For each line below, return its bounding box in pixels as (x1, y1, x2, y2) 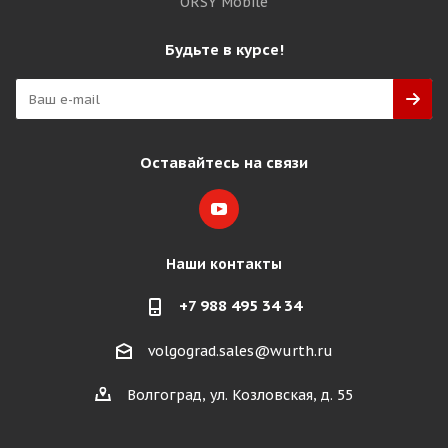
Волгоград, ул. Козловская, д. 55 (127, 386, 353, 405)
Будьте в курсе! (164, 40, 284, 59)
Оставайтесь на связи (140, 153, 308, 172)
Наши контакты (166, 255, 282, 273)
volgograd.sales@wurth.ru (147, 342, 333, 361)
